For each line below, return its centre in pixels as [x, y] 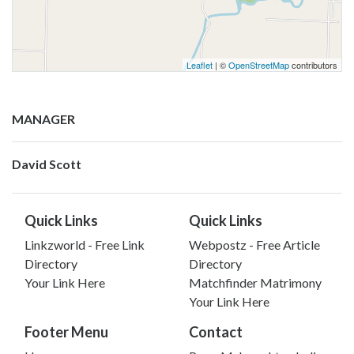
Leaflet [200, 64]
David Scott [47, 164]
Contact [216, 331]
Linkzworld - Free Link [85, 244]
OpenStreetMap [259, 64]
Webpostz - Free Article [254, 244]
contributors [313, 64]
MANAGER [43, 119]
